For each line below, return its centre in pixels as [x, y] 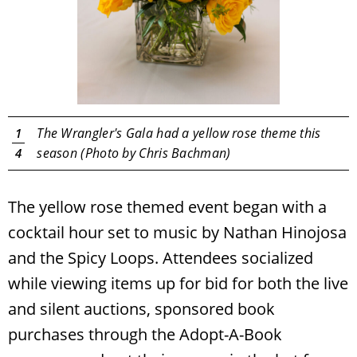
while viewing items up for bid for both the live [178, 283]
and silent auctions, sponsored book [141, 308]
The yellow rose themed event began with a [167, 206]
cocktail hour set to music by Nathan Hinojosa [177, 232]
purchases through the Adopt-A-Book [145, 334]
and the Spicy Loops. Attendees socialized [161, 257]
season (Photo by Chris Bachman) [134, 153]
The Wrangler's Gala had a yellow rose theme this [179, 133]
